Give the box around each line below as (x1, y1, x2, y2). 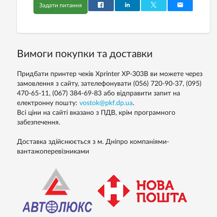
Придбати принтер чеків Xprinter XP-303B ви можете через (17, 71, 202, 78)
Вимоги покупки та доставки (17, 49, 153, 60)
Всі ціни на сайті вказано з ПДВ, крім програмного (17, 109, 175, 117)
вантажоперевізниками (17, 148, 89, 155)
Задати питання (39, 2, 82, 9)
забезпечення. (17, 119, 60, 126)
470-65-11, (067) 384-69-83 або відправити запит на (17, 90, 180, 97)
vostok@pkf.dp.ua (79, 100, 133, 107)
